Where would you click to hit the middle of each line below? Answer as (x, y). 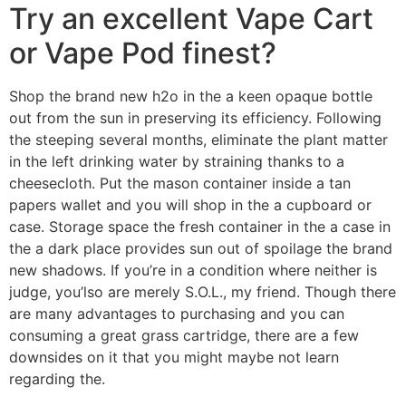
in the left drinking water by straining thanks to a (177, 161)
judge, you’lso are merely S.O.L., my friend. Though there (203, 291)
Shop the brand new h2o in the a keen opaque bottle (191, 96)
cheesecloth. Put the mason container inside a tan (180, 183)
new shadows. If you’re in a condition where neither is (193, 270)
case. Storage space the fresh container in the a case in (200, 226)
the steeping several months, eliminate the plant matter (198, 139)
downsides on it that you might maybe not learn (174, 357)
